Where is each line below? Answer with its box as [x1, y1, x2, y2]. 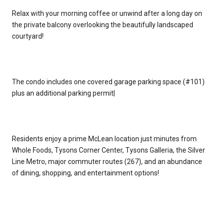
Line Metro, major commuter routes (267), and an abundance [12, 157, 202, 166]
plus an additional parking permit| [12, 89, 115, 97]
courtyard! [12, 32, 44, 40]
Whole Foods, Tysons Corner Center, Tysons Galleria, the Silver [12, 146, 205, 154]
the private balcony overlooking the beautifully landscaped [12, 20, 193, 29]
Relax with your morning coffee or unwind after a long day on [12, 9, 202, 17]
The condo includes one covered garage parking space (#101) [12, 77, 205, 86]
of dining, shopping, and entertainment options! [12, 168, 159, 177]
